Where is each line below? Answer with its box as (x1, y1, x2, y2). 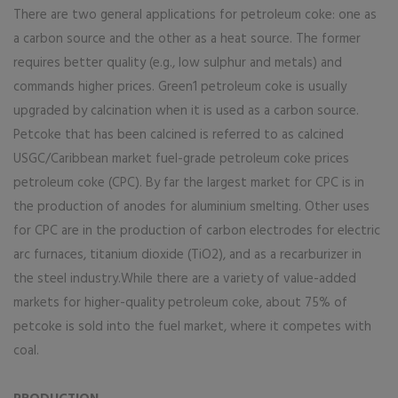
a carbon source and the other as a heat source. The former (13, 28, 361, 50)
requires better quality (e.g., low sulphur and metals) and (13, 52, 342, 74)
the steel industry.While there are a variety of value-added (13, 268, 356, 290)
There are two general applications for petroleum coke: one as (13, 4, 377, 26)
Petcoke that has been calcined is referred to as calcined (13, 124, 344, 146)
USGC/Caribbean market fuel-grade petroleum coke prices (13, 148, 349, 170)
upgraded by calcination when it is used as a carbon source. (13, 100, 359, 122)
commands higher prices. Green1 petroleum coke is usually (13, 76, 346, 98)
